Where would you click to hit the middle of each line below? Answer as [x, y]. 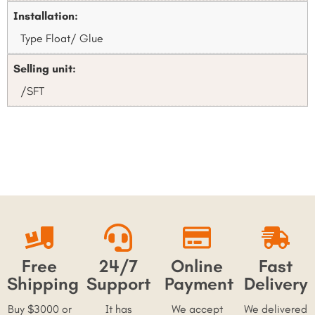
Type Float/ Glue [62, 39]
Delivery [276, 284]
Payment [199, 284]
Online [197, 266]
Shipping [43, 284]
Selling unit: [45, 69]
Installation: [46, 16]
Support [118, 284]
